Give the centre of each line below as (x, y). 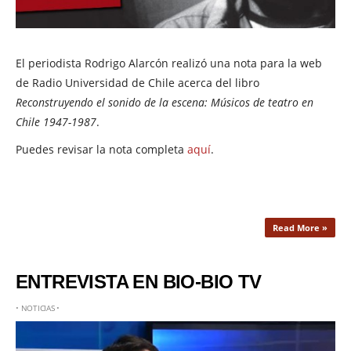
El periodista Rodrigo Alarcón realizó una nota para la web (169, 63)
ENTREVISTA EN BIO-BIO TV (139, 281)
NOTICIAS (38, 308)
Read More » (300, 227)
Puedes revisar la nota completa (101, 149)
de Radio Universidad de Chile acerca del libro (138, 82)
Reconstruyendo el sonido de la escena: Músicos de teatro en (165, 102)
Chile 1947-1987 (56, 121)
